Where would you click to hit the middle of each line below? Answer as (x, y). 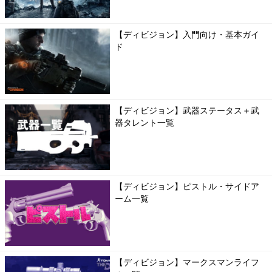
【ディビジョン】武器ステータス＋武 (187, 111)
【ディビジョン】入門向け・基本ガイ (187, 35)
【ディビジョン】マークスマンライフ (187, 263)
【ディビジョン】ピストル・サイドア (187, 187)
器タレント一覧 (144, 123)
